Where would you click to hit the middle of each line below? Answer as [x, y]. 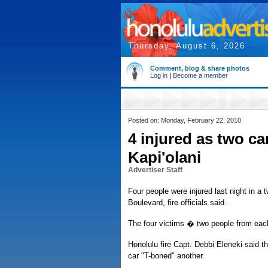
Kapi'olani [165, 157]
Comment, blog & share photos [200, 68]
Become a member [200, 75]
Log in [159, 75]
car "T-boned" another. [166, 256]
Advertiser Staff [155, 170]
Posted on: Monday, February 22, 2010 [185, 120]
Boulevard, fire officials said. [177, 202]
